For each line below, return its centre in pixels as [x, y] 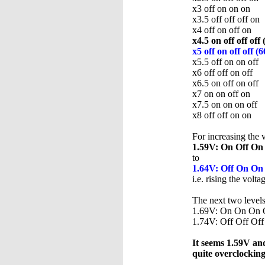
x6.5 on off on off [225, 83]
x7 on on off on [221, 94]
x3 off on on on [221, 9]
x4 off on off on [222, 30]
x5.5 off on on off [225, 62]
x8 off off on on [222, 115]
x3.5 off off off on [226, 20]
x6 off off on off [222, 73]
